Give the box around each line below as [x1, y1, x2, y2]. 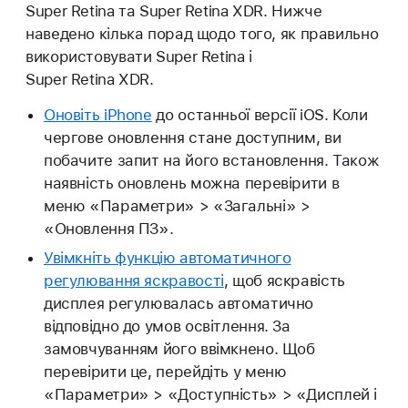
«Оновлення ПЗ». [43, 219, 174, 239]
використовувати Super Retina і [25, 47, 252, 66]
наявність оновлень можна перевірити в [43, 174, 340, 193]
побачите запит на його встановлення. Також [43, 151, 380, 170]
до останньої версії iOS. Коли [151, 106, 368, 125]
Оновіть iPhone [43, 106, 152, 125]
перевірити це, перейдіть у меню [43, 362, 287, 382]
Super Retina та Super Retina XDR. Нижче [25, 2, 322, 21]
